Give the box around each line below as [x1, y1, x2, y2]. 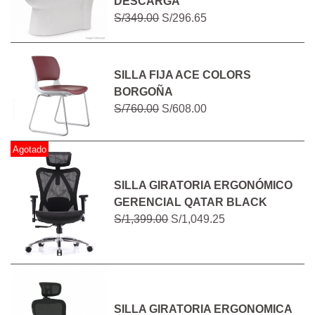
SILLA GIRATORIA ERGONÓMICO [114, 179, 293, 192]
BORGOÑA [114, 85, 174, 98]
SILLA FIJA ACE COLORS [114, 68, 252, 81]
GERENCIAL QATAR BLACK [114, 196, 268, 209]
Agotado [13, 143, 47, 155]
